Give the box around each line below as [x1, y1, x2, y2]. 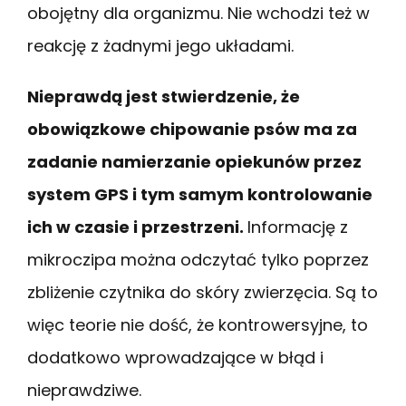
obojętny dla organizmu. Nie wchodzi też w [27, 2, 370, 25]
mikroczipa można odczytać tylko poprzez [27, 248, 369, 272]
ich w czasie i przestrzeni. [27, 216, 247, 239]
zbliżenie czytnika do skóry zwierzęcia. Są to [27, 281, 378, 304]
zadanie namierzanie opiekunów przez [27, 150, 362, 174]
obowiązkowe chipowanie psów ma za [27, 118, 357, 141]
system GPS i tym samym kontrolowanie [27, 183, 372, 207]
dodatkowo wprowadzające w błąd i [27, 346, 324, 370]
